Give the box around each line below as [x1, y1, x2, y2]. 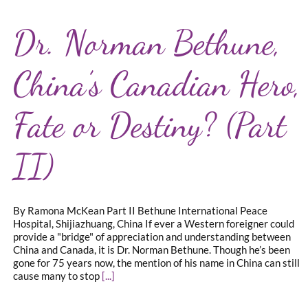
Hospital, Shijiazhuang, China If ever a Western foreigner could [13, 217, 294, 230]
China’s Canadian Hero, [13, 63, 301, 104]
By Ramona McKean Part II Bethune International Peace [13, 204, 267, 217]
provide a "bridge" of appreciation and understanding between [13, 230, 291, 243]
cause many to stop [13, 269, 102, 282]
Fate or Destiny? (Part [13, 104, 286, 146]
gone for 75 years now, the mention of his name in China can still [13, 256, 300, 269]
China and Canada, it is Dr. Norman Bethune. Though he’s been [13, 243, 290, 256]
